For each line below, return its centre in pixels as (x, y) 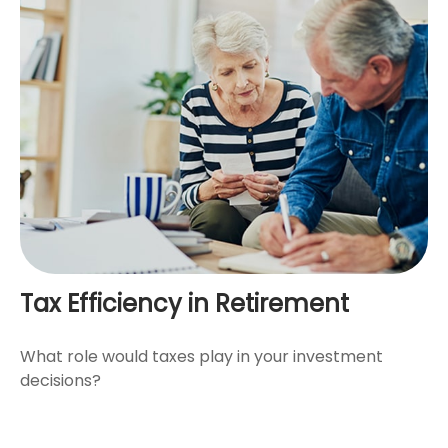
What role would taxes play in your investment (201, 357)
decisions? (60, 381)
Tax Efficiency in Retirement (184, 304)
